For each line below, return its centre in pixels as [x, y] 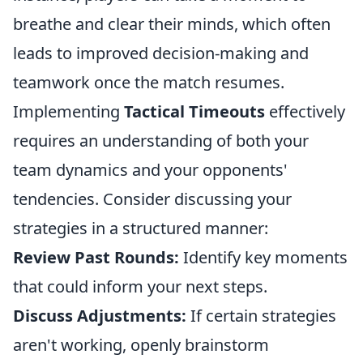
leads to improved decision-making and [161, 53]
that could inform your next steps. [140, 286]
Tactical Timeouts [194, 111]
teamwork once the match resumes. [149, 82]
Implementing [68, 111]
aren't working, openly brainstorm [141, 345]
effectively [305, 111]
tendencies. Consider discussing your [152, 199]
